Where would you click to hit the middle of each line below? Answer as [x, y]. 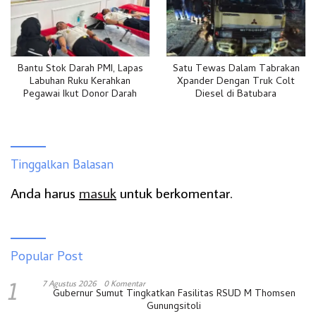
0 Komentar [124, 284]
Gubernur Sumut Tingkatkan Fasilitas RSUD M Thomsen [174, 295]
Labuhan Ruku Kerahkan [80, 83]
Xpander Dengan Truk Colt [236, 83]
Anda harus [45, 193]
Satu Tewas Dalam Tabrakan [236, 70]
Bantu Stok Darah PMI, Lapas [80, 70]
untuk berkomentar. [174, 193]
